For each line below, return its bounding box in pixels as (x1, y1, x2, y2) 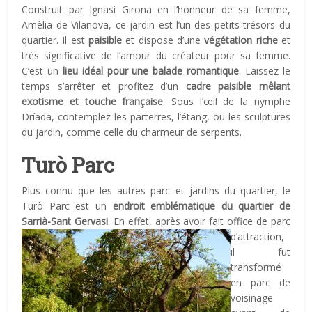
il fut (231, 244, 290, 258)
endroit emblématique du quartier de (112, 198, 290, 212)
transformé (231, 260, 282, 274)
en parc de (231, 275, 290, 289)
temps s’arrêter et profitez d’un (22, 79, 186, 93)
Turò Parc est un (22, 198, 113, 212)
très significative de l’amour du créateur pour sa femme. (22, 48, 290, 62)
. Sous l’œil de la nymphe (163, 94, 290, 108)
